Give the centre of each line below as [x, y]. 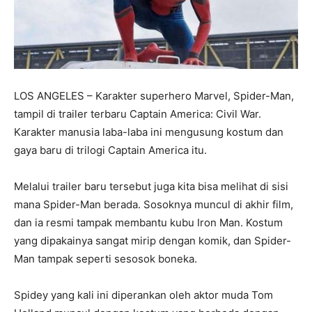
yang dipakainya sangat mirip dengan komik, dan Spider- [153, 240]
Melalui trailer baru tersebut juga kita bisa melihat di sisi [151, 186]
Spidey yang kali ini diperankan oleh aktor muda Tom [143, 295]
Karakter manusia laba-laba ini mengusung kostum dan [149, 132]
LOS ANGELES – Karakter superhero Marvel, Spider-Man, [154, 95]
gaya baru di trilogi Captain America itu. [110, 150]
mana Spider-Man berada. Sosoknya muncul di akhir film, [154, 204]
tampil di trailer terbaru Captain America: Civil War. [138, 114]
